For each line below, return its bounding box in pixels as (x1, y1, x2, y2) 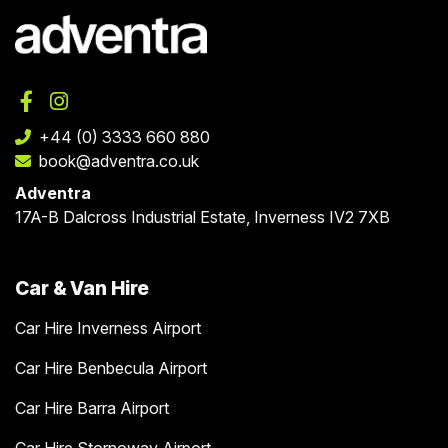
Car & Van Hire (15, 276, 149, 301)
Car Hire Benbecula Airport (15, 358, 207, 379)
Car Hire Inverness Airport (15, 318, 201, 339)
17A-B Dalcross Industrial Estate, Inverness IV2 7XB (15, 207, 390, 228)
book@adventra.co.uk (39, 151, 199, 172)
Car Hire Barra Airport (15, 398, 169, 419)
